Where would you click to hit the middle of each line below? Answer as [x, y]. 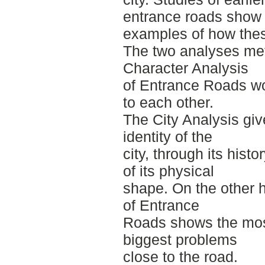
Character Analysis [185, 68]
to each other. [168, 103]
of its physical [168, 171]
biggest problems [180, 240]
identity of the [167, 137]
